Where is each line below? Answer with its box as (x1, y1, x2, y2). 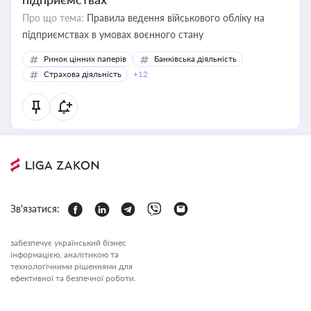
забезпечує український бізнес (10, 237, 126, 248)
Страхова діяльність (44, 69, 121, 79)
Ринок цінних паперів (44, 53, 126, 64)
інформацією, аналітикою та (10, 249, 119, 260)
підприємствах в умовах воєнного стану (22, 28, 203, 40)
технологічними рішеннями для (10, 261, 133, 271)
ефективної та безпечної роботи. (10, 273, 136, 283)
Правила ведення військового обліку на (84, 12, 264, 24)
